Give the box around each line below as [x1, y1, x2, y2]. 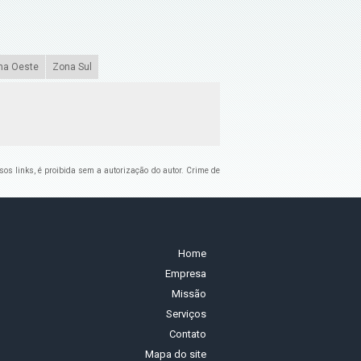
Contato [169, 327, 206, 340]
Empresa [165, 267, 206, 280]
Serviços [166, 307, 206, 320]
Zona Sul [52, 60, 92, 73]
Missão [172, 287, 206, 300]
